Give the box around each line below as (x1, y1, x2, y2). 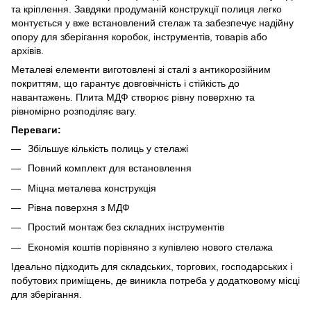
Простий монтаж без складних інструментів (28, 221, 224, 233)
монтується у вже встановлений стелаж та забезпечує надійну (11, 17, 294, 28)
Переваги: (11, 124, 61, 135)
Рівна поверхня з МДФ (28, 202, 130, 214)
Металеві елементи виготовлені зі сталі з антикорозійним (11, 63, 271, 75)
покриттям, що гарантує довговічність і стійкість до (11, 77, 239, 89)
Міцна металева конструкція (28, 182, 156, 194)
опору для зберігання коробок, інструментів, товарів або (11, 31, 267, 42)
